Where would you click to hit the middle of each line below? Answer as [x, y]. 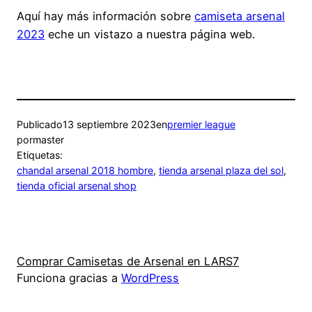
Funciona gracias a [69, 278]
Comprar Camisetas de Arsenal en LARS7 [128, 262]
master [48, 139]
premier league [201, 124]
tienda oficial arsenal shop [77, 185]
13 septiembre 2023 [109, 124]
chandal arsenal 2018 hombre [85, 170]
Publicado [40, 124]
